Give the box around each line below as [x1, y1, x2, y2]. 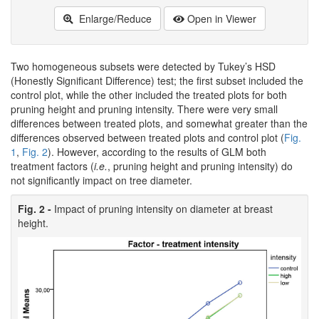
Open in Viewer [187, 11, 256, 26]
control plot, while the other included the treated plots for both [11, 87, 287, 102]
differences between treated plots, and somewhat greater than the [11, 115, 308, 130]
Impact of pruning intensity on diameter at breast [54, 201, 273, 216]
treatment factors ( [11, 158, 94, 173]
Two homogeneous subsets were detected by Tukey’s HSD [11, 58, 276, 73]
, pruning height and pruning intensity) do [108, 158, 293, 173]
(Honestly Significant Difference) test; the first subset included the [11, 73, 303, 88]
